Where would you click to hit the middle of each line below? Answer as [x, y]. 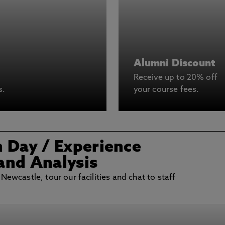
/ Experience [92, 148]
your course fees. [166, 90]
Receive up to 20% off [175, 78]
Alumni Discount [174, 64]
